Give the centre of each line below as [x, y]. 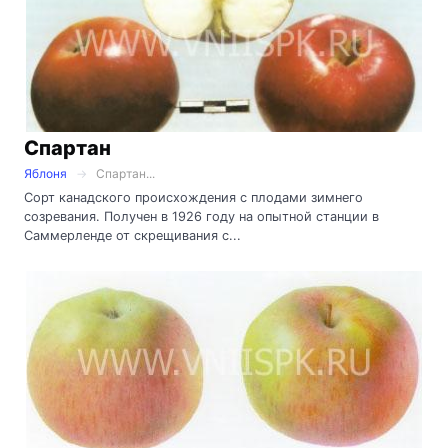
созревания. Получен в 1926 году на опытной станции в [201, 216]
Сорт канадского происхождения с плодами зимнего [193, 197]
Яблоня [45, 173]
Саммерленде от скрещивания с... [132, 235]
